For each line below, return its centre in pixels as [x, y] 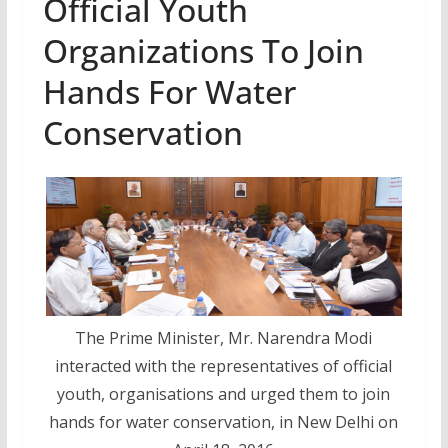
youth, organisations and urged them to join [224, 394]
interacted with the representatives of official [224, 366]
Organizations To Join [203, 50]
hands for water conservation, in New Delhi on [224, 422]
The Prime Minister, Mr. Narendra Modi [224, 338]
